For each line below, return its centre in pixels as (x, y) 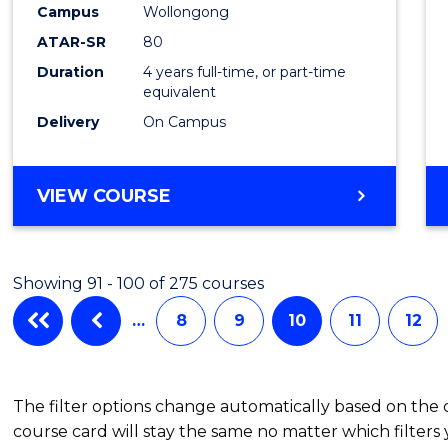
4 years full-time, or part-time (245, 71)
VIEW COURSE (104, 195)
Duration (71, 71)
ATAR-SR (72, 41)
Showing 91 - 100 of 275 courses (139, 283)
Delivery (68, 121)
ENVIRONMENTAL (254, 242)
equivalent (180, 91)
